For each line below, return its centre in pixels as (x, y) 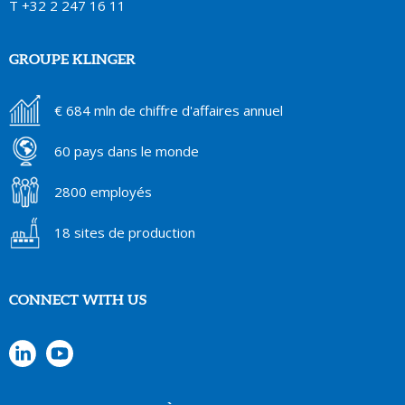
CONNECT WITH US (78, 300)
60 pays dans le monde (127, 151)
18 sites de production (125, 233)
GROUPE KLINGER (72, 59)
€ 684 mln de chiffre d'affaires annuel (169, 111)
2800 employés (103, 192)
